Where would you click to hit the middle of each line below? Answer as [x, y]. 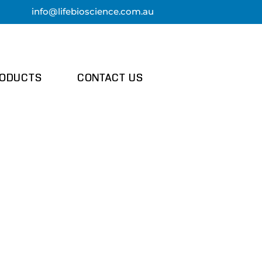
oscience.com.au [116, 11]
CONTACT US [110, 79]
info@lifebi [55, 11]
